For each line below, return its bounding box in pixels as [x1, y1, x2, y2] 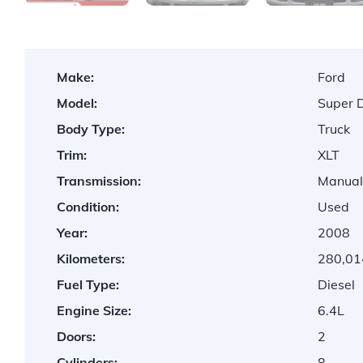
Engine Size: [57, 302, 131, 319]
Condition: [57, 199, 119, 216]
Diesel [318, 276, 356, 293]
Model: [57, 95, 97, 112]
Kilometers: [57, 250, 125, 267]
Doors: [57, 328, 96, 345]
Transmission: [57, 173, 141, 190]
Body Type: [57, 121, 125, 138]
